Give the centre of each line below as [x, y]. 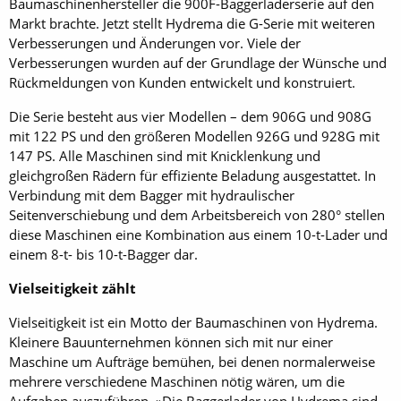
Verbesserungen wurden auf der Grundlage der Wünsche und [198, 62]
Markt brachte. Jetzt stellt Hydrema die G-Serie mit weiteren [192, 23]
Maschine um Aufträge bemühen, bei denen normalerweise [192, 361]
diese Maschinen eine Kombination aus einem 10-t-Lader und [198, 234]
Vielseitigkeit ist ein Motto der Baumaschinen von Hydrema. [193, 322]
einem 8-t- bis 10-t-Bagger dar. [103, 254]
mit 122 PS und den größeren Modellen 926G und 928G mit [194, 136]
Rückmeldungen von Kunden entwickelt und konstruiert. [182, 82]
